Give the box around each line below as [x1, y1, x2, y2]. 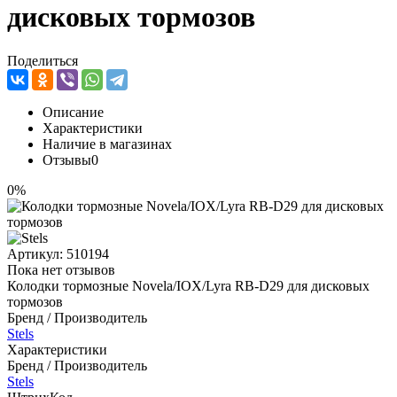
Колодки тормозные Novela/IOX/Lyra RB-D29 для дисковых [7, 277, 370, 293]
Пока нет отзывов [7, 261, 115, 277]
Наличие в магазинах [43, 136, 172, 152]
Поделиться [7, 52, 78, 68]
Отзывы [43, 152, 91, 167]
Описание [43, 104, 104, 120]
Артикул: [7, 245, 66, 261]
